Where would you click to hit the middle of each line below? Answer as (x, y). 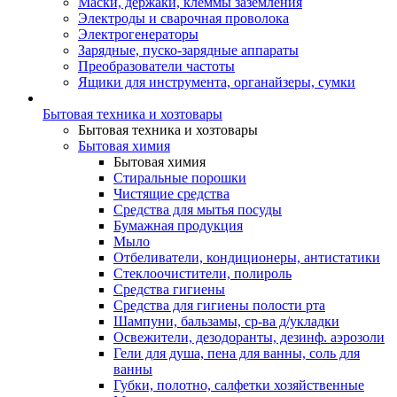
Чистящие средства (171, 194)
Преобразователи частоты (156, 66)
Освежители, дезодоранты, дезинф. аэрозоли (249, 337)
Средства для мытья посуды (198, 210)
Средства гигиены (169, 289)
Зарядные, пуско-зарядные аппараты (188, 50)
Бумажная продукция (178, 226)
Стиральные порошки (180, 178)
